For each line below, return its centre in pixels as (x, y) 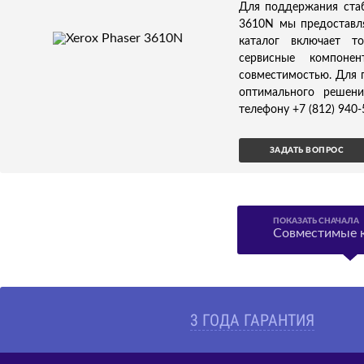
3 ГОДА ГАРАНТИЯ (252, 320)
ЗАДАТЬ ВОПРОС (307, 150)
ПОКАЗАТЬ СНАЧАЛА (316, 221)
